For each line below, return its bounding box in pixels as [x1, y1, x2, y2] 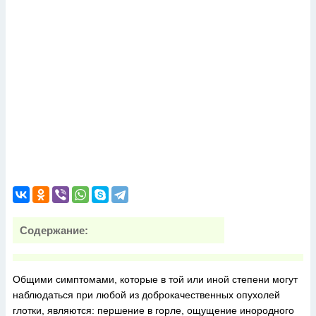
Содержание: [20, 224, 88, 236]
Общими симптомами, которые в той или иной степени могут [13, 274, 298, 285]
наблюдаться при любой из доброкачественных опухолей [13, 289, 280, 300]
